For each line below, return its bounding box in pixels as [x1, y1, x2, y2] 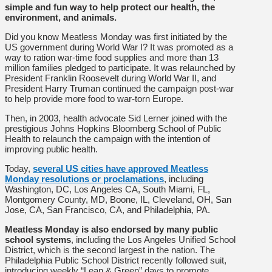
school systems [5, 234, 71, 245]
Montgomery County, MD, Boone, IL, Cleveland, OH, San [5, 194, 231, 205]
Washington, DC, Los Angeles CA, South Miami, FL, [5, 183, 210, 194]
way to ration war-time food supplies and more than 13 [5, 52, 219, 63]
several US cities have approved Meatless [33, 163, 208, 174]
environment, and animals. [5, 12, 117, 22]
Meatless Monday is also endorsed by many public [5, 223, 218, 234]
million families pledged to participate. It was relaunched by [5, 62, 236, 73]
